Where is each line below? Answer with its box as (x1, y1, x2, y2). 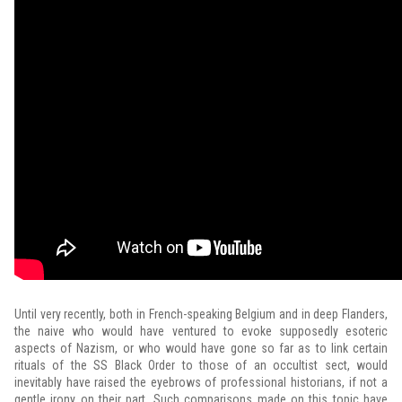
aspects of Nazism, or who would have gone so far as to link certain (14, 341, 388, 355)
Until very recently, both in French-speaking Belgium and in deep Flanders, (14, 307, 388, 321)
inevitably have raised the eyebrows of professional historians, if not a (14, 375, 388, 389)
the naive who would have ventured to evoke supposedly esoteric (14, 324, 388, 338)
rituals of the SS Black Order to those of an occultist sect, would (14, 358, 388, 372)
